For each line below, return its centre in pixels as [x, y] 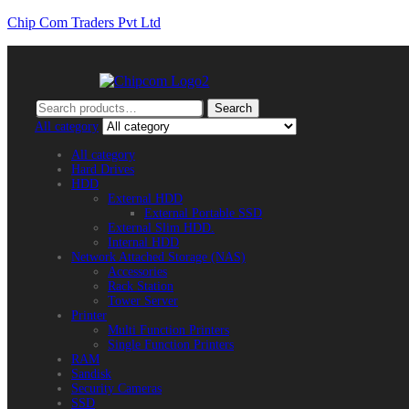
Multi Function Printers [168, 330]
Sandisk [91, 374]
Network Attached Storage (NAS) [158, 257]
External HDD [145, 199]
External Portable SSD [203, 213]
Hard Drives [103, 169]
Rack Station [141, 286]
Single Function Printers [171, 345]
